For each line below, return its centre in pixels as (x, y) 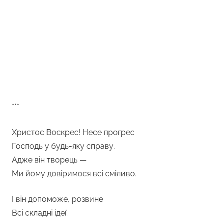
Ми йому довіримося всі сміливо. (74, 173)
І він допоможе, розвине (57, 199)
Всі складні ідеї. (40, 213)
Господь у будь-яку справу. (63, 146)
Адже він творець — (49, 160)
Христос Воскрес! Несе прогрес (73, 132)
